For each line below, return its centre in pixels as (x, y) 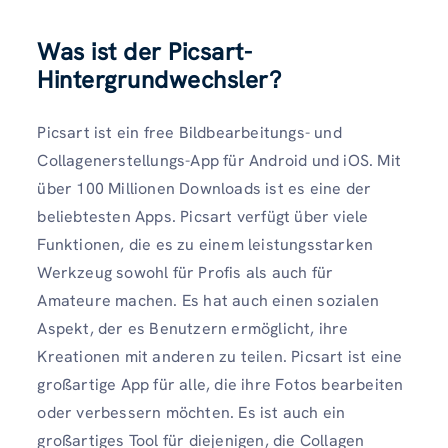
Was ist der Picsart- (145, 52)
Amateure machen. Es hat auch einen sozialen (208, 301)
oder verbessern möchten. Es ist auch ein (191, 413)
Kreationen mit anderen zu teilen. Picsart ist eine (220, 357)
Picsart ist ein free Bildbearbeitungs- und (189, 133)
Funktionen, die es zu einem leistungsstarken (205, 245)
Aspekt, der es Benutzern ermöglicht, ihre (193, 329)
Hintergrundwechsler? (159, 80)
